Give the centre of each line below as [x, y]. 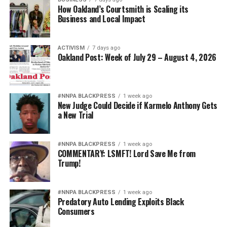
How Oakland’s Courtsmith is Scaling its [123, 9]
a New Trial [75, 115]
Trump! [69, 163]
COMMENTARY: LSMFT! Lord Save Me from [127, 154]
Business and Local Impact [101, 19]
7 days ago [106, 48]
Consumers [76, 212]
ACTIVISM [71, 48]
